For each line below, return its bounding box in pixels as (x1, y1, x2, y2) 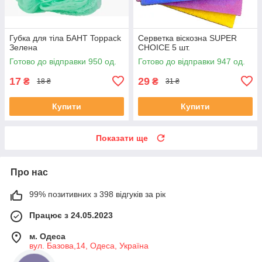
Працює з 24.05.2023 (29, 210, 113, 220)
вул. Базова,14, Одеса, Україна (29, 240, 149, 250)
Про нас (11, 167, 48, 177)
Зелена (9, 42, 37, 52)
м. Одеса (29, 231, 65, 241)
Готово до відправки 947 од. (138, 56, 245, 66)
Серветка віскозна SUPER (138, 33, 237, 43)
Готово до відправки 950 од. (9, 56, 116, 66)
